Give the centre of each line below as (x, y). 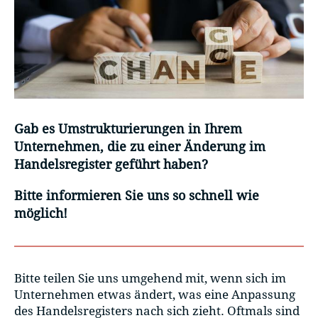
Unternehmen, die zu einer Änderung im (140, 147)
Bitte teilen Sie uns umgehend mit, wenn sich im (150, 278)
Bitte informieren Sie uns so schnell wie (137, 195)
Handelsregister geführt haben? (111, 165)
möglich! (41, 213)
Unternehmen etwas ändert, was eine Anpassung (155, 294)
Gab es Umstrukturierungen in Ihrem (128, 129)
